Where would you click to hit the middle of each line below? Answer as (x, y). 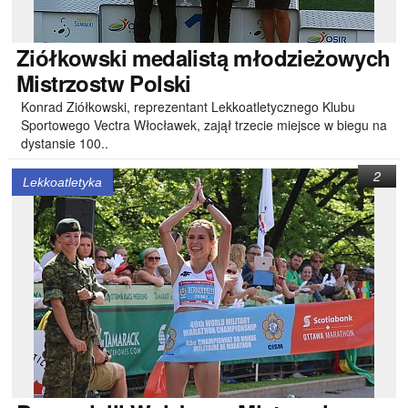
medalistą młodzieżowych (259, 57)
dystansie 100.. (65, 143)
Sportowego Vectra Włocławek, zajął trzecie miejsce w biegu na (204, 125)
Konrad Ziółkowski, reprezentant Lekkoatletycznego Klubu (188, 107)
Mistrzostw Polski (104, 83)
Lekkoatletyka (62, 182)
